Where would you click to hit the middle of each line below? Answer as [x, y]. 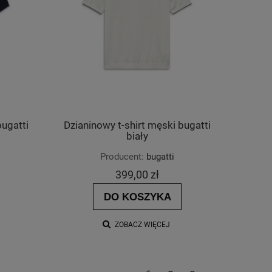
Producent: [122, 156]
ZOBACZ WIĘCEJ [142, 224]
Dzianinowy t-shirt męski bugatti [137, 125]
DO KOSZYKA [137, 196]
